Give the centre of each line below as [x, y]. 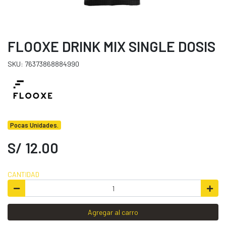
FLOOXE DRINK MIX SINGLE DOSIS [111, 47]
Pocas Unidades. [35, 125]
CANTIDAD [23, 175]
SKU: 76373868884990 [43, 64]
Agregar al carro [113, 212]
